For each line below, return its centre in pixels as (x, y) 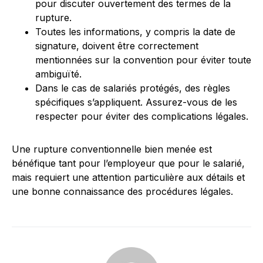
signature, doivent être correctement (117, 46)
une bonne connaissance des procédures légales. (122, 191)
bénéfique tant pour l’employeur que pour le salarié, (128, 163)
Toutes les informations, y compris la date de (135, 32)
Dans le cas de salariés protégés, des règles (133, 88)
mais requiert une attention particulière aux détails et (128, 177)
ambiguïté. (58, 74)
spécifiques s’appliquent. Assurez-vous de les (136, 102)
